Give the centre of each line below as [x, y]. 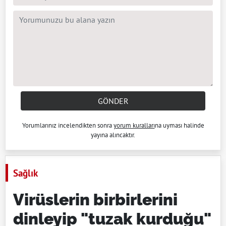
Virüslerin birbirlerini [95, 200]
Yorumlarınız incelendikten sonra [68, 126]
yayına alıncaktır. [113, 135]
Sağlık [25, 173]
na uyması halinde [179, 126]
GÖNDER [113, 101]
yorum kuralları [134, 126]
